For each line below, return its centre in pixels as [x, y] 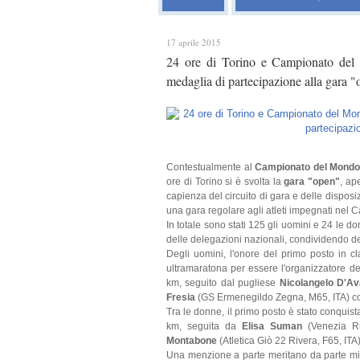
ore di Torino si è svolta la [225, 182]
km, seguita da [204, 326]
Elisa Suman [272, 326]
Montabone [192, 341]
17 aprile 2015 [194, 42]
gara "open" [312, 182]
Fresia [182, 297]
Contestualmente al [211, 167]
